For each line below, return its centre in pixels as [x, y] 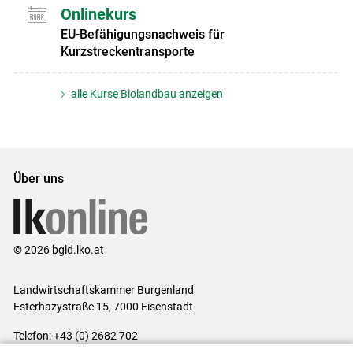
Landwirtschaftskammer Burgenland [103, 290]
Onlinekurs [98, 15]
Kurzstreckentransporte [127, 52]
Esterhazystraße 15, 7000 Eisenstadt [103, 306]
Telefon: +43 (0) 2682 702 [75, 335]
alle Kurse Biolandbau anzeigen [146, 94]
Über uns [38, 179]
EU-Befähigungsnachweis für [142, 35]
